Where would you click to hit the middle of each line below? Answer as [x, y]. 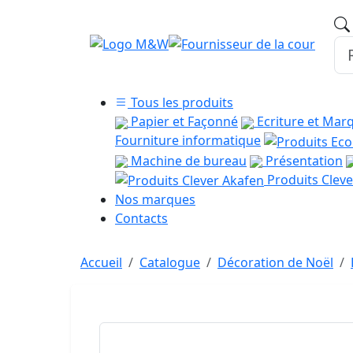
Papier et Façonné [183, 121]
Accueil [101, 263]
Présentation [303, 160]
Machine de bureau [187, 160]
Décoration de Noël [275, 263]
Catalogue [170, 263]
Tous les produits [180, 102]
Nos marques [155, 200]
